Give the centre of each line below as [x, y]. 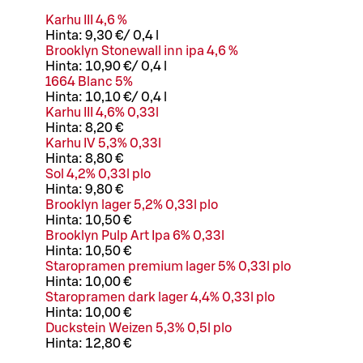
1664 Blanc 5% [89, 82]
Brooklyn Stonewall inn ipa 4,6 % [142, 51]
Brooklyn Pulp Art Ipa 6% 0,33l [135, 236]
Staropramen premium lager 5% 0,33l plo [168, 267]
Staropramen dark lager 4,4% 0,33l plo [160, 298]
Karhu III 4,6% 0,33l [102, 113]
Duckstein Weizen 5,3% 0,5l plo [139, 329]
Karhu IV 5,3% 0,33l [103, 144]
